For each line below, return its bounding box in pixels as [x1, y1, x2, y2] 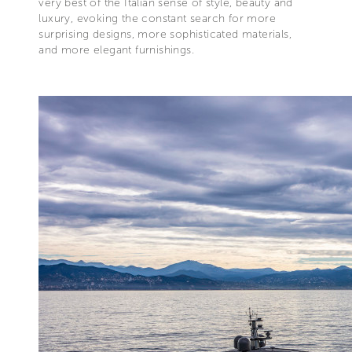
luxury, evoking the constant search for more [38, 12, 276, 26]
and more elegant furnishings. [38, 43, 194, 57]
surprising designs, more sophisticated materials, [38, 27, 291, 42]
